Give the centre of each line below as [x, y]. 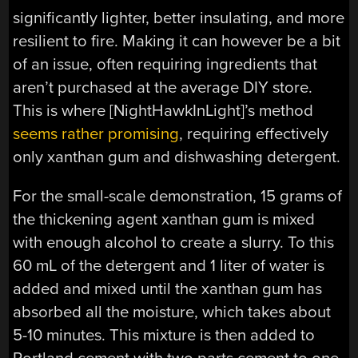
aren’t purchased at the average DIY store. [163, 87]
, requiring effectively [254, 133]
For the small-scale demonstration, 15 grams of [178, 196]
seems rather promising [96, 133]
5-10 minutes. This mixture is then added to [164, 335]
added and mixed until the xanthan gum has [168, 288]
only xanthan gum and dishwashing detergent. [177, 157]
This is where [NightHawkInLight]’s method [163, 110]
